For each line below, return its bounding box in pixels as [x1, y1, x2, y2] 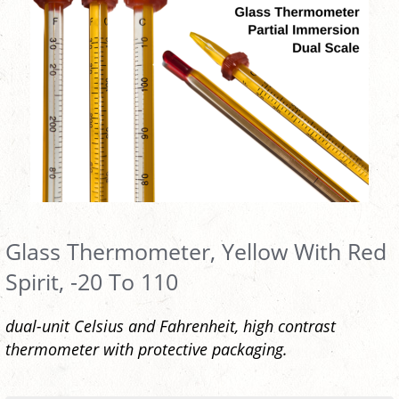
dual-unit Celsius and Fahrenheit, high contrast [5, 314, 336, 338]
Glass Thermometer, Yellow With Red [5, 236, 387, 267]
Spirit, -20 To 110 [5, 266, 178, 297]
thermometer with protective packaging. [5, 338, 288, 361]
